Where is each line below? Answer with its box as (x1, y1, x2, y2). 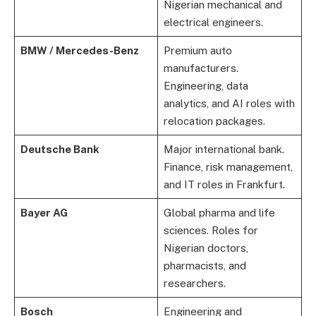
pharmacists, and (163, 260, 246, 272)
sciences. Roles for (163, 224, 258, 237)
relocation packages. (163, 115, 265, 128)
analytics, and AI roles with (163, 97, 295, 110)
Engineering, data (163, 80, 248, 92)
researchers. (163, 277, 226, 290)
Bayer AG (20, 207, 68, 219)
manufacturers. (163, 62, 238, 75)
